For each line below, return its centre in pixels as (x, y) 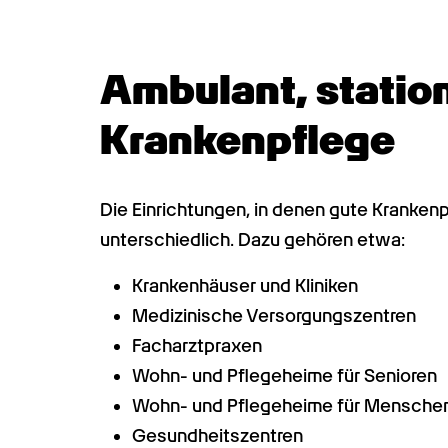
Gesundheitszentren (217, 435)
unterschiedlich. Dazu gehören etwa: (252, 239)
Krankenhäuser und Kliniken (245, 285)
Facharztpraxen (197, 345)
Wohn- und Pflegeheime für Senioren (284, 375)
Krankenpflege (247, 140)
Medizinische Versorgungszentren (274, 315)
